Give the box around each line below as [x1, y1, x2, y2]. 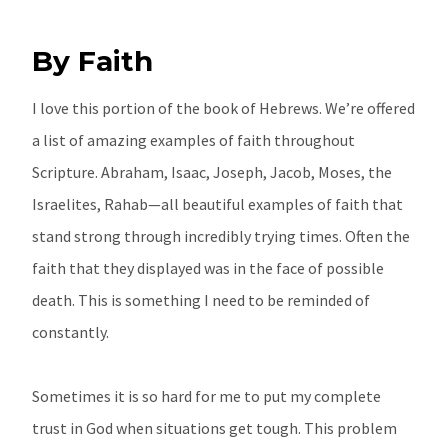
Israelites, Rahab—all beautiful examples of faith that [32, 193, 403, 214]
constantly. [32, 321, 109, 342]
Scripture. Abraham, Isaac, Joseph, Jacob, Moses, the [32, 161, 392, 182]
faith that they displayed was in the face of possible [32, 257, 384, 278]
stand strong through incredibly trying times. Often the [32, 225, 410, 246]
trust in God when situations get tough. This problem [32, 417, 397, 438]
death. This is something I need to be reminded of [32, 289, 370, 310]
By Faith [32, 43, 153, 78]
